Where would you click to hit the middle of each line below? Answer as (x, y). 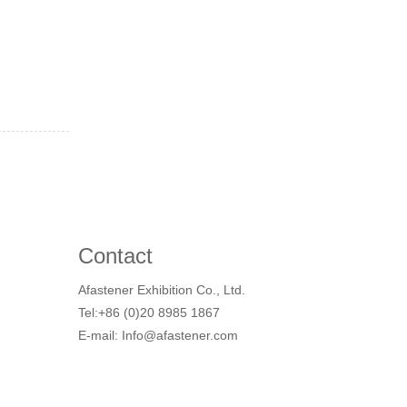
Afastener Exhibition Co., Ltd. (162, 290)
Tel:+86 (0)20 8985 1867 (149, 313)
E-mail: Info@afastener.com (158, 335)
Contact (115, 256)
